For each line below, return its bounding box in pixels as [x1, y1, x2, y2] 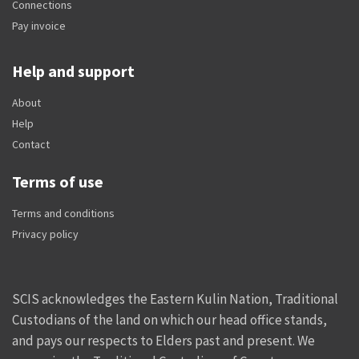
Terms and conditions [12, 205, 115, 220]
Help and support [12, 60, 135, 81]
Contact [12, 136, 50, 151]
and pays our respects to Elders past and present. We [12, 331, 315, 349]
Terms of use [12, 171, 103, 192]
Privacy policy [12, 226, 79, 241]
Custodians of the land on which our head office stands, [12, 310, 327, 329]
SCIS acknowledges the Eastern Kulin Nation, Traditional [12, 289, 338, 308]
